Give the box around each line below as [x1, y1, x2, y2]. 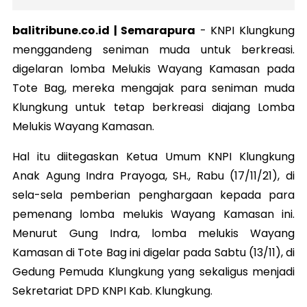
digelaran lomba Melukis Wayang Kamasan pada [12, 60, 295, 77]
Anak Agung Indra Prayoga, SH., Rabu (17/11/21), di [12, 167, 295, 184]
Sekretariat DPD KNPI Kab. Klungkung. [12, 282, 212, 299]
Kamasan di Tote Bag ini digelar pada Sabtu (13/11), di [12, 244, 295, 260]
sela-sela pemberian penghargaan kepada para [12, 186, 295, 203]
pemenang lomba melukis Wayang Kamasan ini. [12, 206, 295, 222]
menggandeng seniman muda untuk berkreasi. [12, 41, 295, 58]
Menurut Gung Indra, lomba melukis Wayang [12, 225, 295, 241]
